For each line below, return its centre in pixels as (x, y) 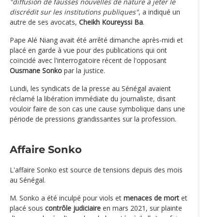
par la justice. (84, 70)
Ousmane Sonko (36, 70)
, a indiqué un (159, 12)
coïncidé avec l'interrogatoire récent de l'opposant (88, 60)
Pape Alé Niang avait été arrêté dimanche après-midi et (96, 40)
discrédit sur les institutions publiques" (74, 12)
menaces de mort (151, 198)
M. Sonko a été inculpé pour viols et (67, 198)
